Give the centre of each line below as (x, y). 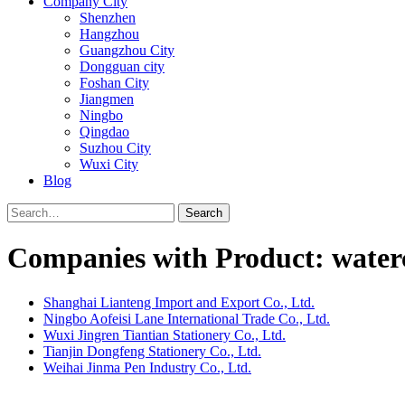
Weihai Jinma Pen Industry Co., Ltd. (147, 367)
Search (204, 213)
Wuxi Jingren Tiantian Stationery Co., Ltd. (165, 334)
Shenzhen (108, 18)
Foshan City (114, 83)
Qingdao (104, 132)
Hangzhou (109, 34)
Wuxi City (109, 164)
